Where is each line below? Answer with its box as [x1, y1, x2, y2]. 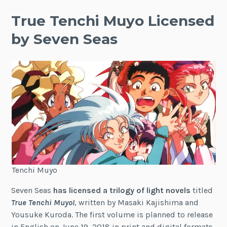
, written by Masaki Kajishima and [74, 198, 199, 208]
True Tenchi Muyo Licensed [11, 12, 215, 29]
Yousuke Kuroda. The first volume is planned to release [11, 210, 213, 220]
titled [191, 185, 213, 196]
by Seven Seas [11, 30, 118, 48]
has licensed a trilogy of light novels [53, 185, 191, 196]
